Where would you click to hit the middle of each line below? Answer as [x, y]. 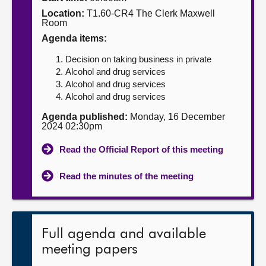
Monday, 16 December [176, 117]
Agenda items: [74, 38]
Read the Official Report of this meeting [141, 149]
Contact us [37, 56]
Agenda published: [85, 117]
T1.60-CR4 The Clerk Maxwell [150, 13]
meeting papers [90, 249]
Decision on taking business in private [138, 59]
